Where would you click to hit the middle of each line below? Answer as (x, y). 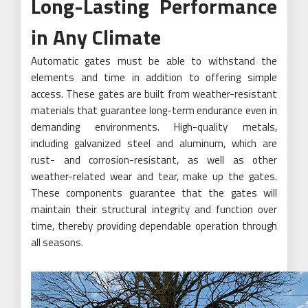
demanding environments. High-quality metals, (154, 126)
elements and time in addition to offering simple (154, 77)
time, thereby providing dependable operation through (154, 225)
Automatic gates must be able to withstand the (154, 60)
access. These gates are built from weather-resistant (154, 93)
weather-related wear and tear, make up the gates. (154, 176)
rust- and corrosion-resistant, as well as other (154, 159)
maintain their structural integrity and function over (154, 209)
